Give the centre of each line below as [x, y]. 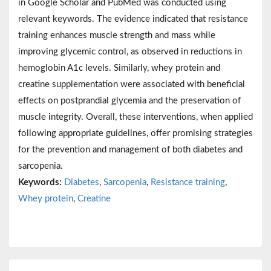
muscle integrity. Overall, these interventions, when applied [135, 117]
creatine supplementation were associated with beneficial [132, 84]
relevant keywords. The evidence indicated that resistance [133, 19]
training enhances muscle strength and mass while [117, 35]
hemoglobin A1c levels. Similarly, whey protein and [119, 68]
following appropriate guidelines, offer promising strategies [135, 133]
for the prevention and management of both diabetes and [130, 149]
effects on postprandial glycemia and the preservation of [129, 100]
